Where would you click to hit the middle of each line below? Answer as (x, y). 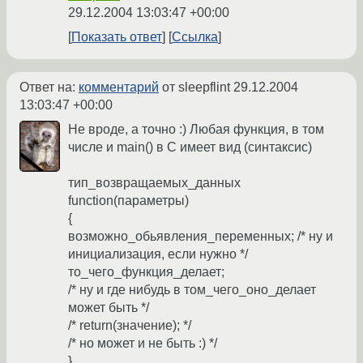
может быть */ (109, 308)
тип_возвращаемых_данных (154, 183)
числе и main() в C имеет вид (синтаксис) (190, 147)
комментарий (119, 88)
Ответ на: (49, 88)
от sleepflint (196, 88)
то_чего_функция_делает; (146, 272)
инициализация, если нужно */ (158, 254)
